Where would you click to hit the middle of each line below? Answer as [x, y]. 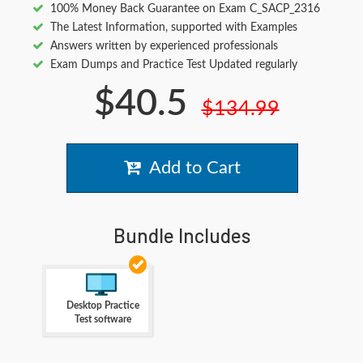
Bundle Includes [181, 236]
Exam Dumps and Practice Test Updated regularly [174, 65]
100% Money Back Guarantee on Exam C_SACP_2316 [185, 9]
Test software [102, 320]
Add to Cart [190, 168]
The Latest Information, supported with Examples [174, 28]
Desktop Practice [102, 306]
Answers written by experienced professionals [164, 47]
